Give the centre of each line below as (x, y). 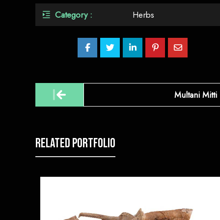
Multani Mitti (195, 95)
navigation (57, 103)
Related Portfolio (75, 144)
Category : (74, 15)
